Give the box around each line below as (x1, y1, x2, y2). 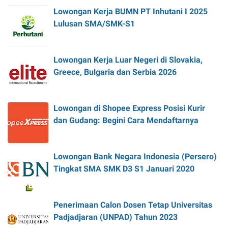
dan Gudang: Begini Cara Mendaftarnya (53, 115, 198, 125)
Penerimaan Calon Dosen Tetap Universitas (53, 199, 212, 210)
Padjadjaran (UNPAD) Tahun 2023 (53, 212, 178, 222)
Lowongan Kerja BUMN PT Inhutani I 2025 (53, 6, 208, 16)
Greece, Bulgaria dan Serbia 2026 (53, 67, 177, 77)
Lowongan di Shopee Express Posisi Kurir (53, 103, 205, 113)
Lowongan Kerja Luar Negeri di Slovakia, (53, 54, 203, 65)
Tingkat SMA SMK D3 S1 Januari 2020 (53, 163, 194, 174)
